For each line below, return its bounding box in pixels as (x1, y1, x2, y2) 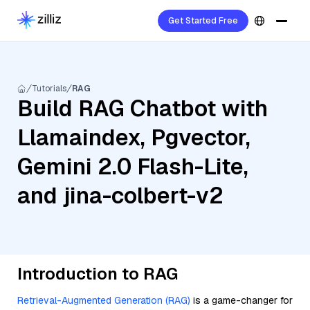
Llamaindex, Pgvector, (17, 123, 250, 152)
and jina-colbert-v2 (17, 181, 224, 210)
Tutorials (32, 83, 66, 94)
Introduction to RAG (17, 263, 178, 284)
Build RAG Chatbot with (17, 94, 268, 122)
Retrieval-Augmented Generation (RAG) (17, 294, 190, 307)
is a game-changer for (190, 294, 293, 307)
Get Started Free (168, 15, 238, 26)
